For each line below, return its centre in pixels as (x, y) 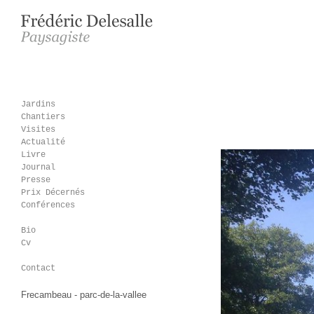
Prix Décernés (53, 193)
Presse (36, 180)
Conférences (48, 205)
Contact (38, 268)
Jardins (38, 104)
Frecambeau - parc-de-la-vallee (85, 295)
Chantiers (43, 117)
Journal (38, 168)
